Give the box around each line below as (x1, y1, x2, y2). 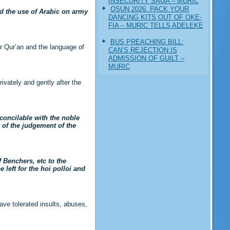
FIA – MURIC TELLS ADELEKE (108, 21, 203, 29)
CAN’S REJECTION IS (108, 46, 177, 54)
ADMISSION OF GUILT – (108, 54, 184, 62)
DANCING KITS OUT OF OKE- (108, 13, 202, 21)
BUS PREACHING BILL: (110, 37, 184, 46)
